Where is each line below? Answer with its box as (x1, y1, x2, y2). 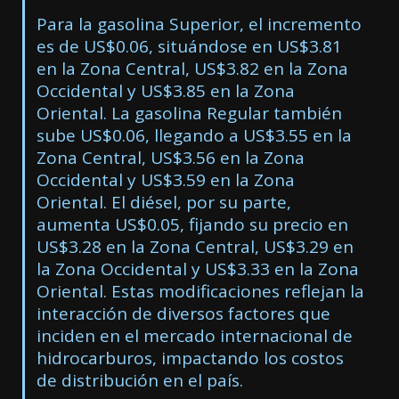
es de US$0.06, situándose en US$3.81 (36, 35, 342, 59)
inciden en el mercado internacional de (36, 324, 353, 348)
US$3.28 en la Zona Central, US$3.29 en (36, 235, 354, 259)
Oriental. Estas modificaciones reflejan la (36, 280, 364, 304)
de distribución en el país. (36, 369, 243, 393)
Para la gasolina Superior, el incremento (36, 12, 362, 37)
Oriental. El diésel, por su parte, (36, 191, 291, 215)
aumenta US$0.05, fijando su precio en (36, 213, 348, 237)
